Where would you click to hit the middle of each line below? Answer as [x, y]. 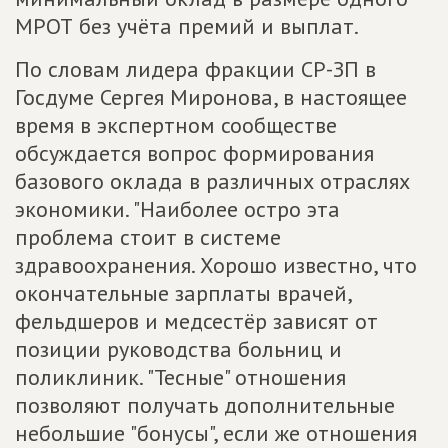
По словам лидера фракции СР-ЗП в [195, 69]
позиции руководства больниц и [178, 349]
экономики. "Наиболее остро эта [177, 209]
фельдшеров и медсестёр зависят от [196, 321]
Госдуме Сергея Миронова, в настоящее [211, 97]
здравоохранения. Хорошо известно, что [216, 265]
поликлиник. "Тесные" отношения [180, 377]
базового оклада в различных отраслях [212, 181]
